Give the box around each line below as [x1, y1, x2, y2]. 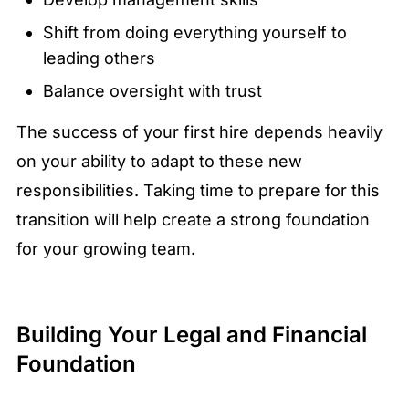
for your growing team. [16, 239, 195, 259]
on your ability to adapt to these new [16, 152, 302, 172]
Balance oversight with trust [42, 81, 262, 101]
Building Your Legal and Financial [16, 321, 367, 349]
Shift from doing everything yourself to [42, 23, 347, 43]
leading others [42, 48, 155, 68]
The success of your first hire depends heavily [16, 122, 383, 142]
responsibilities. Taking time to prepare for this [16, 181, 380, 201]
